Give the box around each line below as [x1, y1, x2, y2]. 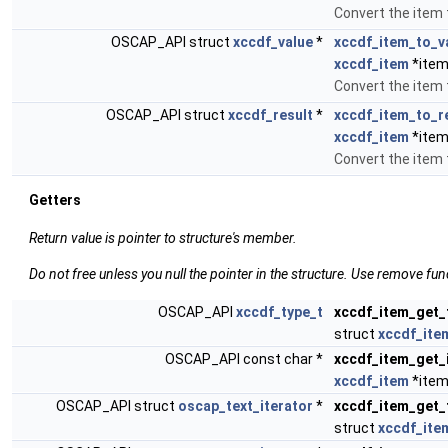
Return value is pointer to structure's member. [29, 230, 297, 246]
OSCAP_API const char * [165, 351, 326, 367]
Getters [29, 192, 81, 208]
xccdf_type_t [236, 304, 323, 320]
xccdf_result [228, 107, 313, 123]
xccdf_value [233, 34, 313, 50]
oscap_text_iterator [178, 398, 313, 414]
